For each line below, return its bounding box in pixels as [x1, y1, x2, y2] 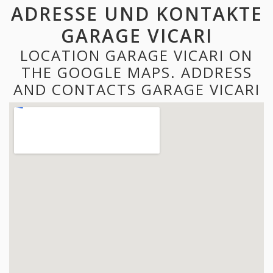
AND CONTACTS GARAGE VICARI [13, 79, 260, 99]
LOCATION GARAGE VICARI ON [20, 44, 253, 65]
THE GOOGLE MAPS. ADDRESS [21, 62, 252, 82]
